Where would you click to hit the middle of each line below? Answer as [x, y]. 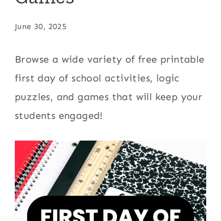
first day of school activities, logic [97, 78]
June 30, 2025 [41, 26]
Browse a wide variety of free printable [110, 59]
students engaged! [59, 115]
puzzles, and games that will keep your [109, 97]
